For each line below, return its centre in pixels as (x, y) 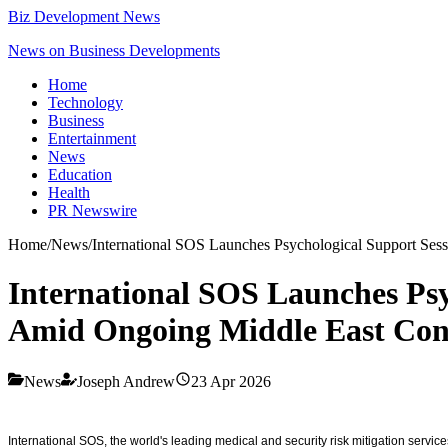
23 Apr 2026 (231, 381)
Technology (85, 102)
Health (69, 192)
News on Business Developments (114, 50)
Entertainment (92, 138)
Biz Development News (84, 16)
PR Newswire (92, 210)
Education (80, 174)
